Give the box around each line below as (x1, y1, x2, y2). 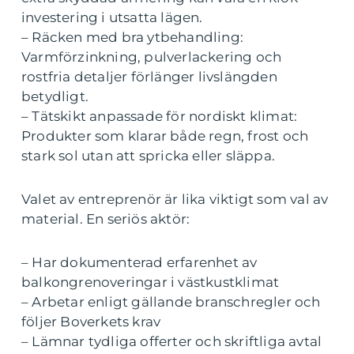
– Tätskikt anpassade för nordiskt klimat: (21, 108, 298, 124)
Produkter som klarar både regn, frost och (21, 128, 309, 144)
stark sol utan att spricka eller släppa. (21, 148, 276, 164)
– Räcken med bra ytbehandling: (21, 29, 243, 45)
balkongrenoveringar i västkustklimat (21, 274, 280, 290)
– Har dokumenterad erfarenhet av (21, 254, 258, 270)
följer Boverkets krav (21, 314, 161, 330)
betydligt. (21, 88, 88, 104)
